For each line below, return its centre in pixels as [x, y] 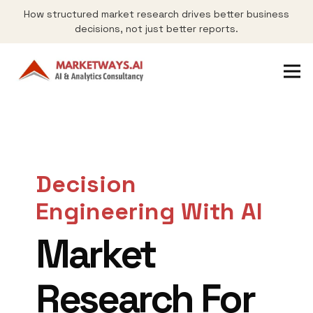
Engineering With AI [149, 211]
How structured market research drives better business [156, 14]
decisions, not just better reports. [156, 29]
